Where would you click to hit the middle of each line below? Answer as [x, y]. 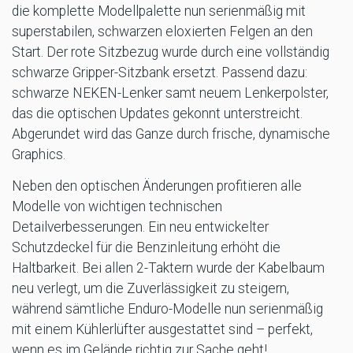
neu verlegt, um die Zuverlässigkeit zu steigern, [150, 289]
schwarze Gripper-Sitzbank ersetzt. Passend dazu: [160, 73]
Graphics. [39, 155]
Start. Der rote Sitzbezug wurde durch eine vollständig [171, 52]
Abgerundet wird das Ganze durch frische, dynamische [171, 134]
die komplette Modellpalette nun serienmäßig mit [159, 11]
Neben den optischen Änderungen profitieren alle [157, 186]
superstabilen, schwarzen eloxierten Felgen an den [162, 32]
